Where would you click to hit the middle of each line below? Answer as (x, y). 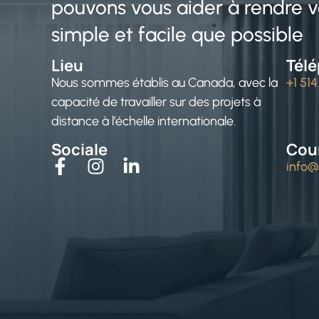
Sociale (79, 149)
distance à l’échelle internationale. (143, 121)
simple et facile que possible (177, 35)
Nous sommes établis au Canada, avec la (164, 83)
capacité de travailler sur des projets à (156, 102)
